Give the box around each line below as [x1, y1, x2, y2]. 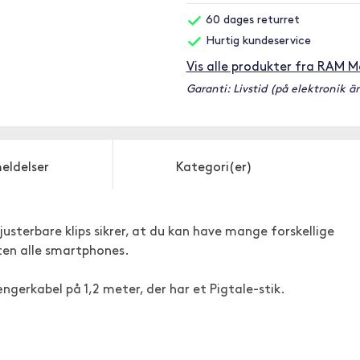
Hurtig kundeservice [202, 35, 311, 47]
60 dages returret [202, 14, 300, 27]
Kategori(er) [175, 162, 252, 174]
